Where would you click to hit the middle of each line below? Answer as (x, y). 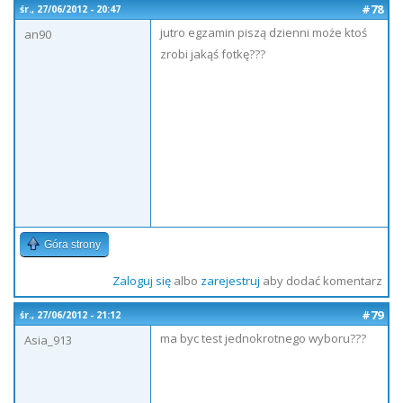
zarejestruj (230, 281)
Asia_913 (48, 340)
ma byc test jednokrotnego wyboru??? (263, 338)
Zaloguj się (141, 281)
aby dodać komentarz (321, 281)
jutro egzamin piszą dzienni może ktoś (264, 32)
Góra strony (72, 245)
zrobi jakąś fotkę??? (213, 54)
